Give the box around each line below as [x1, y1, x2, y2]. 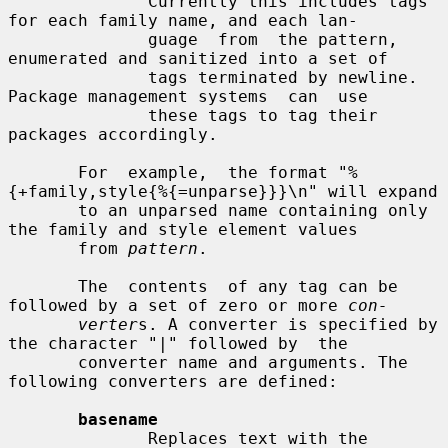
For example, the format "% [8, 162, 78, 182]
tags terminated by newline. [8, 67, 148, 87]
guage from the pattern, [8, 29, 148, 49]
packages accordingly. [8, 124, 218, 144]
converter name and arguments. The [8, 352, 78, 372]
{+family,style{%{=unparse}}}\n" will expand [8, 181, 438, 201]
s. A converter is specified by [138, 314, 438, 334]
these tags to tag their [8, 105, 148, 125]
